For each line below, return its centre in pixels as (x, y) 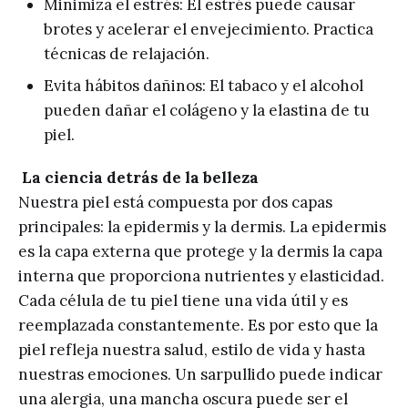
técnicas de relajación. (127, 54)
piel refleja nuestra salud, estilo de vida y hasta (192, 350)
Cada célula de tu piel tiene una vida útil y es (183, 301)
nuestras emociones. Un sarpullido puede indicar (200, 374)
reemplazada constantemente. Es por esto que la (198, 325)
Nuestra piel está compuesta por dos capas (175, 202)
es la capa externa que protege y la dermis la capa (200, 251)
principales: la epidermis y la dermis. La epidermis (202, 227)
